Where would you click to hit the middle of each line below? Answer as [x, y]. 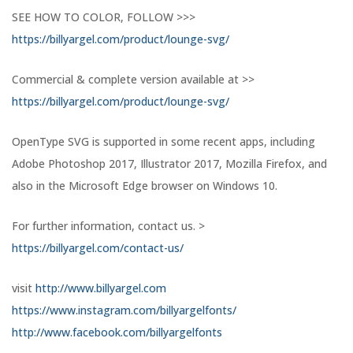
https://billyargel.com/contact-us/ [98, 248]
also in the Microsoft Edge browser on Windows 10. [145, 186]
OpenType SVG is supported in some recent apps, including [163, 142]
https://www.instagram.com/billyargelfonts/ [124, 310]
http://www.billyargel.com [101, 288]
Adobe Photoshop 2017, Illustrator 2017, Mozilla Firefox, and [169, 164]
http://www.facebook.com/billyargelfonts [117, 333]
